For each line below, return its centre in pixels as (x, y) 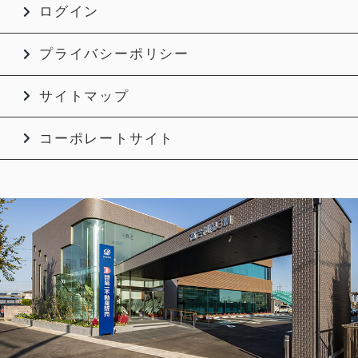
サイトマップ (84, 96)
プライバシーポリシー (114, 54)
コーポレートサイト (107, 138)
